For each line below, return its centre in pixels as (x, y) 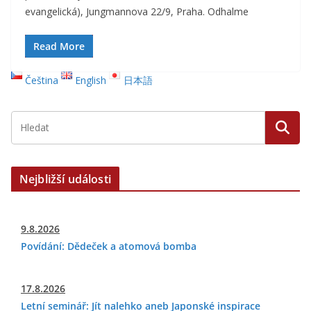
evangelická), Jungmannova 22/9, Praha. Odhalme (137, 11)
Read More (59, 46)
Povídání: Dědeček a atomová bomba (109, 246)
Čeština (42, 80)
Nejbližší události (65, 179)
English (91, 80)
